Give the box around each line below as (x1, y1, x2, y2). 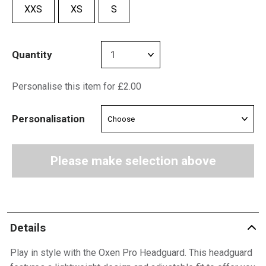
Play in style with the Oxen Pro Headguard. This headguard (9, 247, 252, 258)
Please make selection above (50, 154, 216, 168)
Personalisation (12, 112, 85, 125)
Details (9, 220, 46, 235)
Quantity (12, 48, 52, 61)
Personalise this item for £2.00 (12, 81, 141, 92)
